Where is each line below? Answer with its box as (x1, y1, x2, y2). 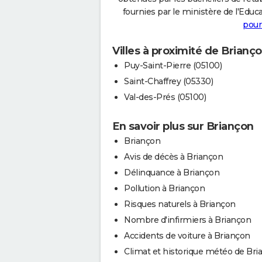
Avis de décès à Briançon (124, 151, 223, 162)
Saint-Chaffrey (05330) (124, 75, 213, 87)
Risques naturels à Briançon (124, 198, 236, 209)
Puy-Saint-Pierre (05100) (124, 60, 222, 71)
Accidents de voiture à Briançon (124, 230, 250, 241)
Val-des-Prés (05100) (124, 91, 206, 102)
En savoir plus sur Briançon (112, 119, 254, 133)
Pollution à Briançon (124, 182, 205, 194)
